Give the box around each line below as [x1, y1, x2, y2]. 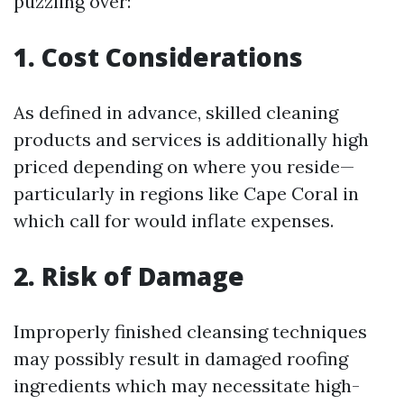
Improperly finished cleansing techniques [14, 320, 367, 343]
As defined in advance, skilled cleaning [14, 101, 338, 124]
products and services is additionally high [14, 128, 369, 151]
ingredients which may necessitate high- [14, 374, 360, 397]
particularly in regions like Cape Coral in [14, 182, 359, 205]
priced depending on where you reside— [14, 155, 354, 178]
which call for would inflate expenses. [14, 209, 334, 232]
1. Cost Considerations [14, 40, 303, 74]
